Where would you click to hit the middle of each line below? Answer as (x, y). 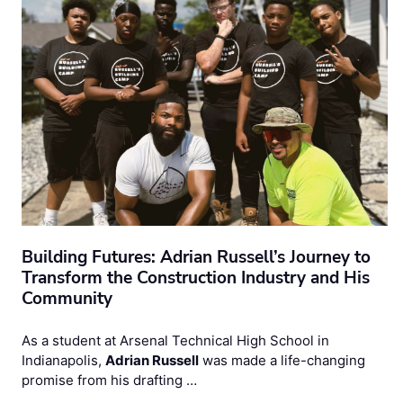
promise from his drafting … (109, 381)
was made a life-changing (282, 361)
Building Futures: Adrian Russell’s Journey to (196, 258)
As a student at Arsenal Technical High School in (175, 341)
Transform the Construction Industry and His (196, 278)
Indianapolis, (63, 361)
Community (67, 299)
